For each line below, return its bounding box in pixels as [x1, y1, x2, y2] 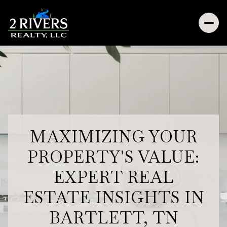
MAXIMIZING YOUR [29, 126, 198, 147]
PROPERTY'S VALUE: [27, 146, 200, 168]
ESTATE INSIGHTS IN [23, 187, 204, 208]
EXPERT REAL [53, 167, 174, 188]
